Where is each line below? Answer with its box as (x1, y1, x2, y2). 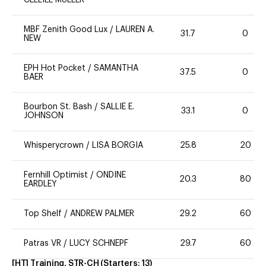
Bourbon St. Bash (24, 102, 92, 111)
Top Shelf (24, 209, 62, 218)
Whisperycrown (24, 141, 86, 150)
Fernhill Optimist (24, 170, 88, 179)
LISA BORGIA (92, 141, 143, 150)
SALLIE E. (100, 102, 134, 111)
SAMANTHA (94, 64, 138, 72)
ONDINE (96, 170, 126, 179)
